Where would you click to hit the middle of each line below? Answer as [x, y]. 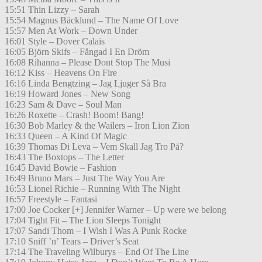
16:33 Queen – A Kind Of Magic [66, 136]
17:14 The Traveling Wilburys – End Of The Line [97, 252]
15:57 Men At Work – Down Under [71, 31]
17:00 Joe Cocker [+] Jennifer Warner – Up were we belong [116, 210]
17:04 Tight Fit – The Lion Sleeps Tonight [83, 220]
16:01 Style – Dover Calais [55, 42]
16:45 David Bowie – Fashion [61, 168]
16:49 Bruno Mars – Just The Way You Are [85, 178]
